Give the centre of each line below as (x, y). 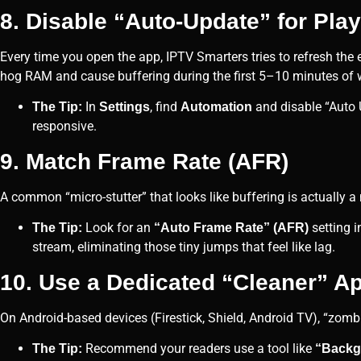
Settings (124, 107)
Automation (216, 107)
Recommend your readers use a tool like (199, 348)
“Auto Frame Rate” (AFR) (231, 228)
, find (165, 107)
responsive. (64, 127)
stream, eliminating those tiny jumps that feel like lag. (184, 247)
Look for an (118, 228)
